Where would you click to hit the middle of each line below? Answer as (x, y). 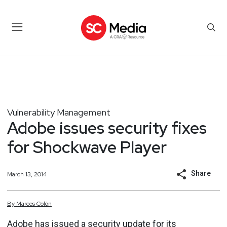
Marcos (26, 204)
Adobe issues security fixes (107, 128)
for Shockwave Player (87, 147)
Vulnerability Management (59, 112)
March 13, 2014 (27, 174)
